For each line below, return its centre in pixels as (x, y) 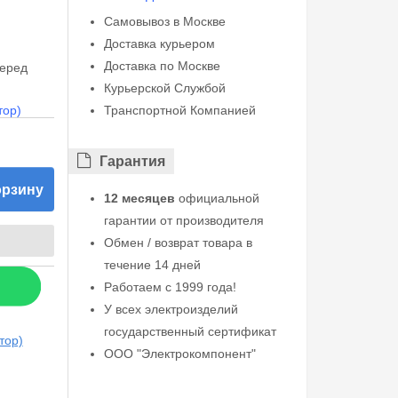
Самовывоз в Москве (164, 21)
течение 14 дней (152, 265)
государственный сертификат (190, 331)
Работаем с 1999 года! (170, 287)
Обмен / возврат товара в (178, 243)
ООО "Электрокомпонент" (179, 354)
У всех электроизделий (171, 309)
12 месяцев (139, 198)
